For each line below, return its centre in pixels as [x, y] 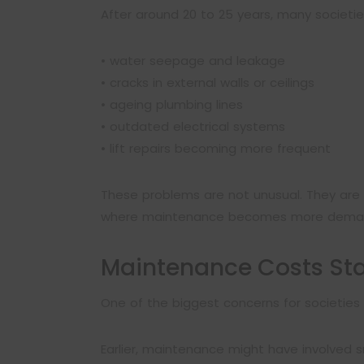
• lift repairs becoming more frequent [216, 148]
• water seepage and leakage [193, 61]
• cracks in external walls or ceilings [208, 82]
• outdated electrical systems [193, 126]
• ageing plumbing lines [172, 104]
